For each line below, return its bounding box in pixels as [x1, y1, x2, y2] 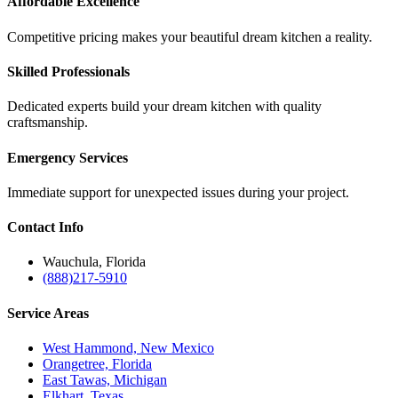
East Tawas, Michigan [43, 371, 167, 387]
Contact [7, 219, 59, 235]
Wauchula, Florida [43, 254, 146, 270]
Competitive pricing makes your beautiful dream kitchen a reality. [7, 28, 372, 44]
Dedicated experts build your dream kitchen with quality [7, 99, 322, 115]
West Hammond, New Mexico [43, 339, 214, 355]
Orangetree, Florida [43, 355, 152, 371]
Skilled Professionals [7, 63, 130, 79]
